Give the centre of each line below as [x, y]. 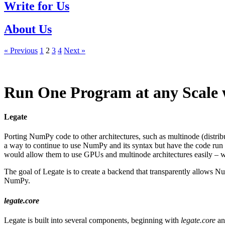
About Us [28, 29]
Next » [75, 51]
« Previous [21, 51]
